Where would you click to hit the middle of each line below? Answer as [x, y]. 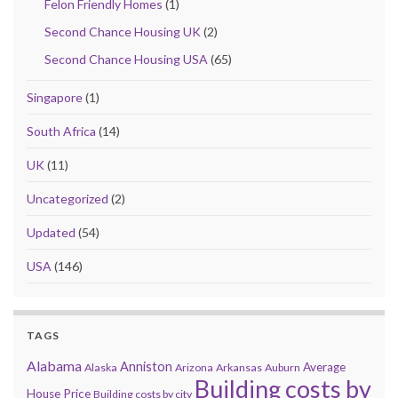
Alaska [101, 367]
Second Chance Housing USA [126, 59]
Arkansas [239, 367]
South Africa [61, 131]
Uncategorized [68, 198]
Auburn [283, 367]
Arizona [194, 367]
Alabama [54, 365]
